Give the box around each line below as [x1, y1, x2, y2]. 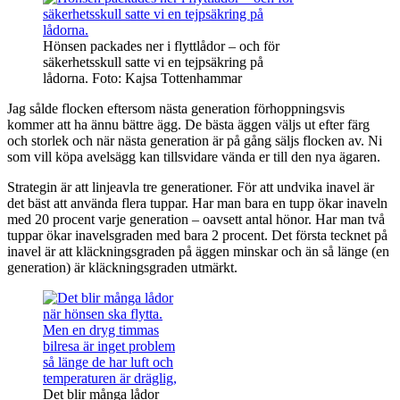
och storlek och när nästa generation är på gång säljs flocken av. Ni [7, 132, 382, 148]
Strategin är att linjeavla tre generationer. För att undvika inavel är [7, 179, 374, 195]
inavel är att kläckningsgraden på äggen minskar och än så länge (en [7, 243, 389, 259]
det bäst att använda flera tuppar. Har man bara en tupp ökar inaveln [7, 195, 387, 211]
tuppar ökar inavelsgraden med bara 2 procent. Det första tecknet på [7, 227, 387, 243]
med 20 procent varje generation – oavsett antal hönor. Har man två [7, 211, 385, 227]
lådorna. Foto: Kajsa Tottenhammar [43, 70, 242, 86]
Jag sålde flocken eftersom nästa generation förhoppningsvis [7, 100, 345, 116]
